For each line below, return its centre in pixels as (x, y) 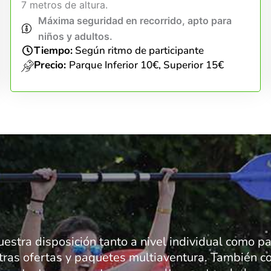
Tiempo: (53, 51)
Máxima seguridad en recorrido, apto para (135, 21)
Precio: (51, 65)
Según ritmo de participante (138, 51)
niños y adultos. (76, 36)
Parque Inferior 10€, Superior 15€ (146, 65)
